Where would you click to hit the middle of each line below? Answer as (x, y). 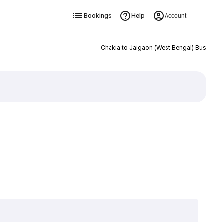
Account (175, 16)
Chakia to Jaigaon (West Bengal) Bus (153, 47)
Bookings (97, 16)
